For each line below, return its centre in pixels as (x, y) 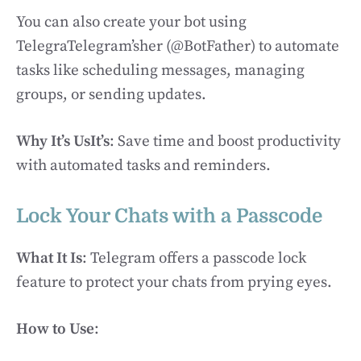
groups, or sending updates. (111, 94)
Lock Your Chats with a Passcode (169, 216)
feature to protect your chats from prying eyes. (174, 282)
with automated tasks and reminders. (143, 166)
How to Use (55, 329)
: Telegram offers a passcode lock (194, 258)
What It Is (49, 258)
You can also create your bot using (131, 22)
